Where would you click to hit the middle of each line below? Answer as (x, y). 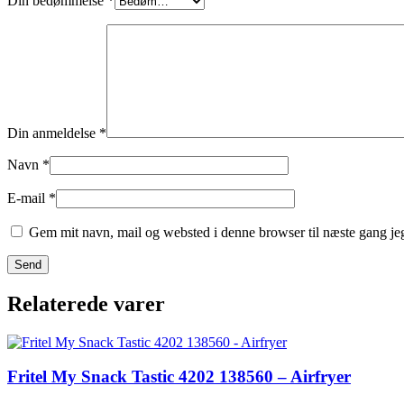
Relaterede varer (86, 303)
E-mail (28, 197)
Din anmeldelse (53, 133)
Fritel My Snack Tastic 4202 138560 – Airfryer (179, 377)
